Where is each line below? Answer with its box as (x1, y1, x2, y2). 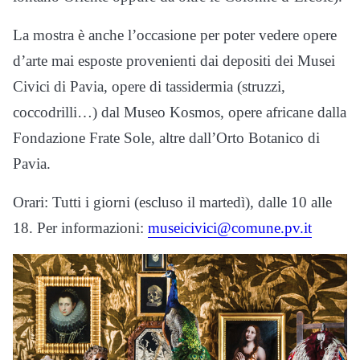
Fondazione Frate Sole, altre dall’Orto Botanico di (13, 129, 320, 147)
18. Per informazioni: (13, 219, 148, 237)
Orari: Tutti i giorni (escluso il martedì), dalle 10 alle (13, 194, 332, 211)
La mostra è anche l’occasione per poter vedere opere (13, 27, 337, 44)
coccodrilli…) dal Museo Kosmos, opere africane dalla (13, 104, 346, 121)
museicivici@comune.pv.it (148, 219, 312, 237)
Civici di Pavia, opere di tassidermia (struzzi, (13, 78, 285, 96)
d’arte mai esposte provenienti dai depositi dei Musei (13, 52, 335, 70)
